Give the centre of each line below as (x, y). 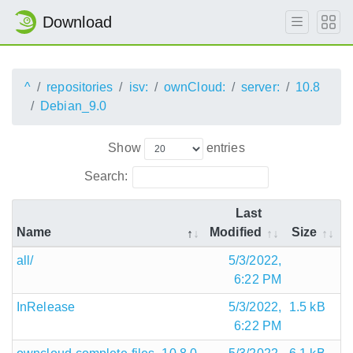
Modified (236, 232)
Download (77, 22)
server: (260, 87)
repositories (80, 87)
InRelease (46, 307)
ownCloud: (195, 87)
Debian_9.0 (74, 106)
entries (224, 147)
